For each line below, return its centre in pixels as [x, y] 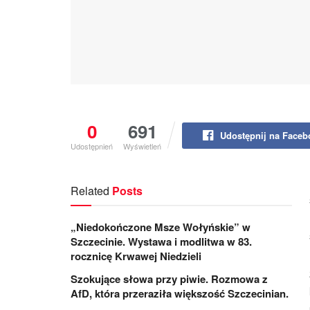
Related [90, 190]
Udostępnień [92, 146]
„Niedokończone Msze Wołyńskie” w [161, 227]
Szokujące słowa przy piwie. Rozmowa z [169, 279]
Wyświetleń [142, 146]
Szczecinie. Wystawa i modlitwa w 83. [161, 241]
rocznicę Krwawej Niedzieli [136, 256]
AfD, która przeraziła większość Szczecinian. [180, 293]
